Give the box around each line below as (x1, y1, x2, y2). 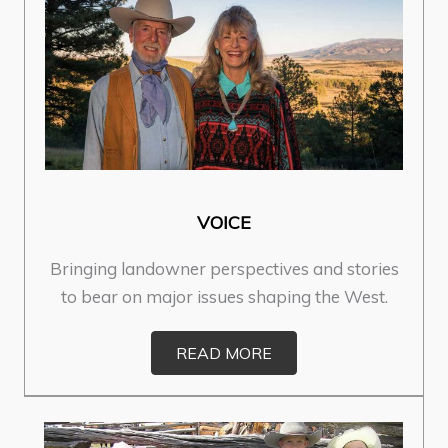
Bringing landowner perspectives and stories (49, 257, 399, 279)
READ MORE (176, 342, 272, 363)
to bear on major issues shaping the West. (60, 285, 388, 307)
